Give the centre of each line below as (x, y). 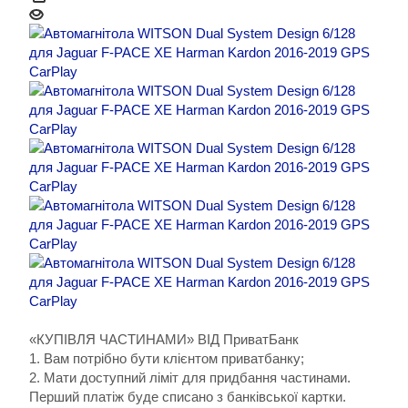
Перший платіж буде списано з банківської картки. (188, 397)
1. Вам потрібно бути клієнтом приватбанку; (167, 359)
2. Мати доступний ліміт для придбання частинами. (190, 378)
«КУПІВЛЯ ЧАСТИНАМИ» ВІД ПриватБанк (164, 340)
